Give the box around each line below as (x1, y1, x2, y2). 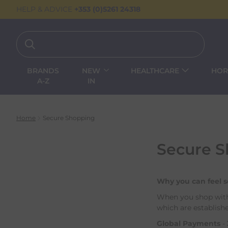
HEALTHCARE (131, 66, 180, 76)
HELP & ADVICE (16, 5, 74, 14)
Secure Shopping (43, 113, 95, 122)
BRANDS (27, 66, 60, 76)
